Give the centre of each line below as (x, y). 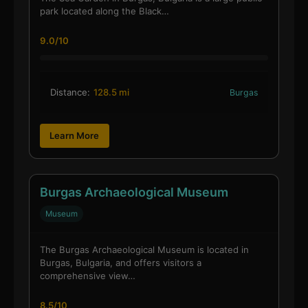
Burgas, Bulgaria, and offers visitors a (120, 263)
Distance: (70, 92)
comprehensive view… (87, 276)
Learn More (75, 135)
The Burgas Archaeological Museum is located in (144, 250)
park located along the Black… (104, 11)
